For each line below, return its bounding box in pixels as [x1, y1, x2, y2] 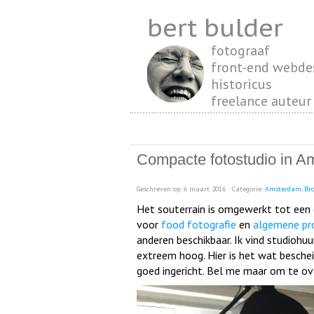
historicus [211, 75, 272, 93]
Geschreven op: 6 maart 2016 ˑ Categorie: [137, 184, 265, 194]
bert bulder [147, 11, 282, 43]
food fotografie [161, 217, 236, 232]
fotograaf [211, 41, 270, 60]
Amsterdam [265, 184, 301, 194]
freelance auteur [211, 92, 311, 110]
